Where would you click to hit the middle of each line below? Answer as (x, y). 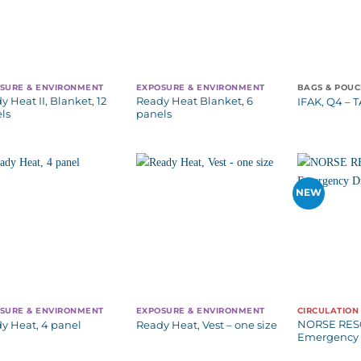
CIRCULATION (328, 311)
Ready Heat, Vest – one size (206, 324)
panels (154, 114)
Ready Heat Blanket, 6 (194, 101)
